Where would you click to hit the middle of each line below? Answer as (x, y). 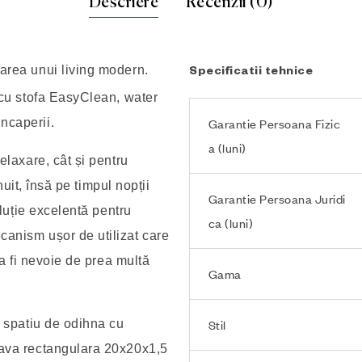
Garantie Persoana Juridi (277, 198)
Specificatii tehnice (251, 72)
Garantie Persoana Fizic (274, 123)
